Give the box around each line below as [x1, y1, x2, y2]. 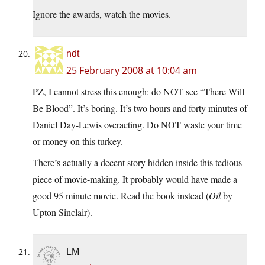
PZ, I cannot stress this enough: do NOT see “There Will [33, 85, 244, 98]
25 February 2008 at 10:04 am [66, 64, 197, 77]
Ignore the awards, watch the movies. [33, 8, 171, 21]
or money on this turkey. [33, 135, 123, 148]
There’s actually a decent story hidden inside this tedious [33, 156, 242, 169]
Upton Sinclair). [33, 206, 92, 219]
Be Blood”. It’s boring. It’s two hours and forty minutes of [33, 102, 247, 115]
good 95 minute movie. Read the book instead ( [33, 189, 209, 202]
